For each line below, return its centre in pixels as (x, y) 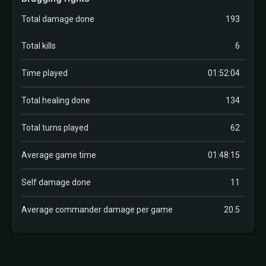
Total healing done (56, 100)
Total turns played (55, 128)
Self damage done (56, 182)
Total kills (39, 46)
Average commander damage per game (97, 210)
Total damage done (58, 19)
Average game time (59, 155)
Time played (45, 73)
